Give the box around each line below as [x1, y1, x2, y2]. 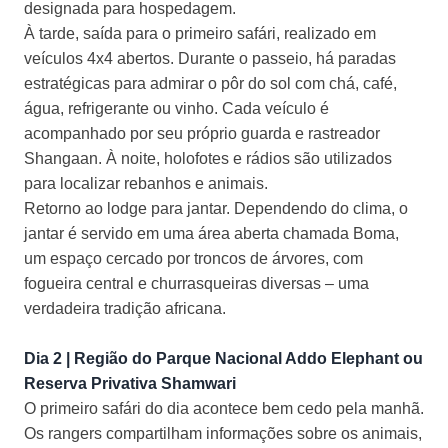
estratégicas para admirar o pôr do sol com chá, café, [24, 75, 397, 93]
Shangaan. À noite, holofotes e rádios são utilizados [24, 150, 392, 168]
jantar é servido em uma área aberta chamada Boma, [24, 225, 399, 243]
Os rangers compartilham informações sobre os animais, [24, 425, 422, 443]
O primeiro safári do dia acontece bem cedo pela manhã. [24, 400, 424, 418]
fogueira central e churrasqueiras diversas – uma [24, 275, 369, 293]
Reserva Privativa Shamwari [24, 375, 236, 393]
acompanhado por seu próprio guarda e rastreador [24, 125, 380, 143]
